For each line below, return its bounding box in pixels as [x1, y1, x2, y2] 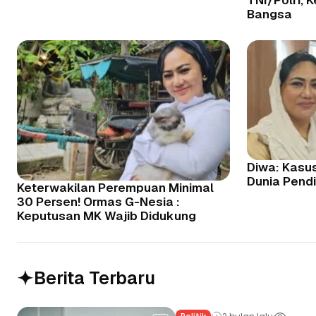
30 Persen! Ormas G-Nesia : [17, 194, 180, 210]
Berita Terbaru [34, 266, 155, 289]
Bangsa [246, 6, 292, 22]
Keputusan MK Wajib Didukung [17, 208, 196, 224]
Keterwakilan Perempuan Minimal [17, 180, 214, 196]
